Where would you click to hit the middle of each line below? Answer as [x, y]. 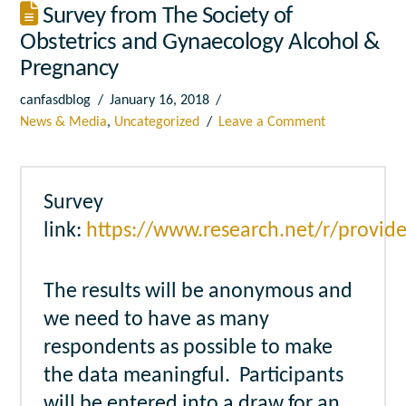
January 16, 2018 [159, 101]
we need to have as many [157, 320]
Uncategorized [157, 123]
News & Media [64, 123]
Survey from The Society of [165, 17]
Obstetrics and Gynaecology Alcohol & [200, 43]
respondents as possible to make [188, 348]
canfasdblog [56, 101]
